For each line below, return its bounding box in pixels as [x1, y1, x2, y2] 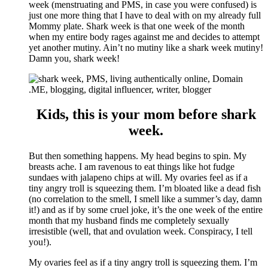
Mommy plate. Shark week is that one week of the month [29, 20, 245, 31]
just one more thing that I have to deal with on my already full [29, 10, 261, 20]
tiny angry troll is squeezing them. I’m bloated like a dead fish [29, 183, 261, 194]
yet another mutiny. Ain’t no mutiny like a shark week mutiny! [29, 42, 263, 53]
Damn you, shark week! [29, 53, 120, 63]
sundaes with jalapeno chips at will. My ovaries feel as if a [29, 172, 248, 183]
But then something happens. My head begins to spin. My [29, 151, 246, 162]
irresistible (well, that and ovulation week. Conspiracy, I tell [29, 226, 252, 237]
